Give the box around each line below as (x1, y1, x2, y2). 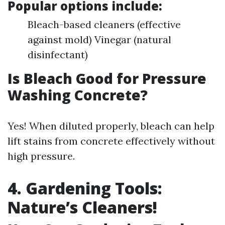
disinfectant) (28, 48, 88, 61)
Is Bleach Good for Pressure (8, 69, 206, 88)
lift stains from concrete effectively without (8, 135, 215, 147)
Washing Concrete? (8, 85, 148, 104)
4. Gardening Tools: (8, 177, 162, 199)
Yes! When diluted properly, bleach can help (8, 120, 214, 132)
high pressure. (8, 150, 75, 162)
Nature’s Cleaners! (8, 196, 157, 218)
